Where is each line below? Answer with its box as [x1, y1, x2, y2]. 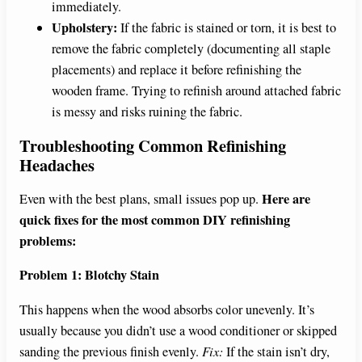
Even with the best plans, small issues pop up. [19, 190, 262, 208]
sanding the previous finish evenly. [19, 342, 202, 360]
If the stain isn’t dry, [223, 342, 330, 360]
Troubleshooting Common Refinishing [19, 133, 286, 158]
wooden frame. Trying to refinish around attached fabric [52, 82, 341, 100]
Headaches [19, 153, 95, 178]
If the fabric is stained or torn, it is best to [117, 19, 336, 37]
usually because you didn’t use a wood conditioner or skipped [19, 321, 337, 339]
